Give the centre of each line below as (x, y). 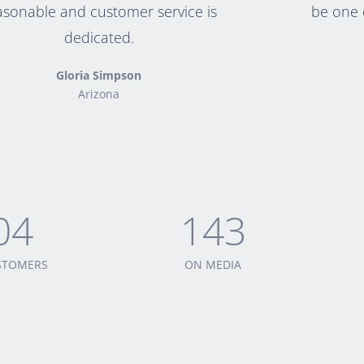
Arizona (99, 94)
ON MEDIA (213, 264)
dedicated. (99, 37)
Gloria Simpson (99, 75)
